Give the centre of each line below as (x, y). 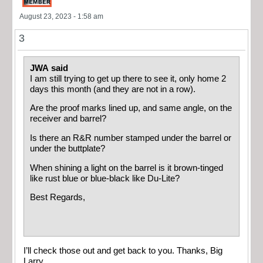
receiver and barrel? (69, 119)
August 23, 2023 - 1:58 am (61, 16)
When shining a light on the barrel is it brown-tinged (127, 168)
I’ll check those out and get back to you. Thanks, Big (123, 250)
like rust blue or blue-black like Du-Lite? (105, 178)
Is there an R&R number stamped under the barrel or (131, 138)
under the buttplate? (69, 148)
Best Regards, (58, 198)
